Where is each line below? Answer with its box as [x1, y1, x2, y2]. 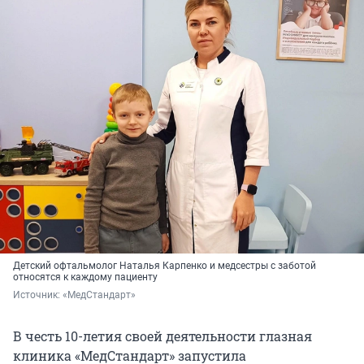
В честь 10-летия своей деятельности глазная [13, 327, 312, 345]
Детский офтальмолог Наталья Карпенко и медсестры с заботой [13, 260, 316, 272]
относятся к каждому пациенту [13, 271, 158, 284]
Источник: [13, 289, 63, 301]
